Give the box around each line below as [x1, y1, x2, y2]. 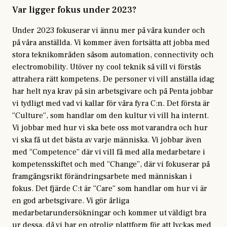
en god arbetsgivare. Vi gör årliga [12, 195, 129, 206]
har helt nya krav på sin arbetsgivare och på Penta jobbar [12, 86, 213, 96]
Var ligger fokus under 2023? [12, 4, 136, 16]
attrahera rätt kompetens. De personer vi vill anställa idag [12, 73, 214, 84]
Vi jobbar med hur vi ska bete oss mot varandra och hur [12, 122, 208, 133]
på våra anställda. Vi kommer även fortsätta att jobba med [12, 37, 210, 48]
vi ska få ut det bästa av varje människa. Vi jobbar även [12, 134, 202, 145]
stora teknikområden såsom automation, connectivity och [12, 49, 214, 60]
